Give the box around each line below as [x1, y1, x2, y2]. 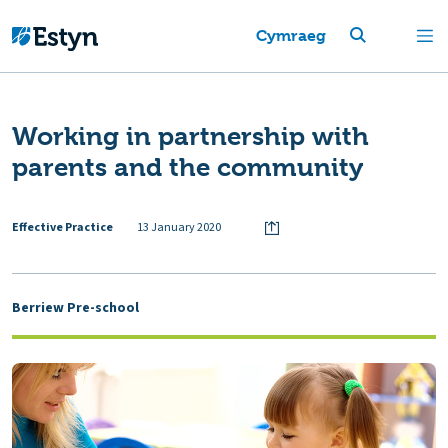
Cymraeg [255, 26, 326, 45]
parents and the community [12, 152, 363, 182]
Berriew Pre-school [12, 297, 139, 318]
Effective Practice [12, 218, 113, 236]
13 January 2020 [137, 218, 221, 236]
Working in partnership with [12, 121, 369, 151]
